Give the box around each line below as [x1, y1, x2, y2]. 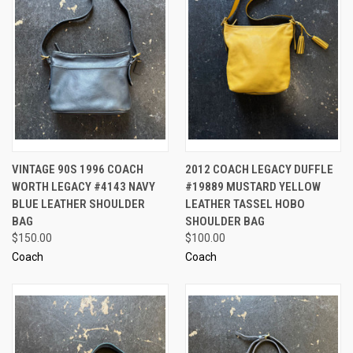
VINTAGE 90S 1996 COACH [12, 162, 143, 176]
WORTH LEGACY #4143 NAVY [12, 179, 155, 194]
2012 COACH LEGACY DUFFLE [184, 162, 333, 176]
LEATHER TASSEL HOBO [184, 196, 305, 211]
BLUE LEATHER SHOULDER [12, 196, 145, 211]
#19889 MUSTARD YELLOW [184, 179, 321, 194]
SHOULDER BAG [184, 214, 265, 229]
